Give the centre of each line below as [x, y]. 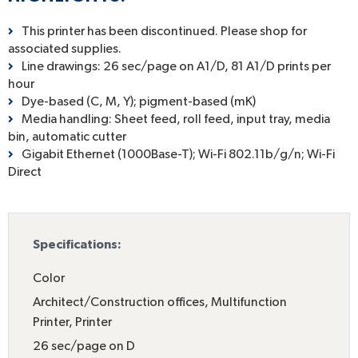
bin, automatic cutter [67, 137]
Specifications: [77, 245]
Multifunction [249, 302]
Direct [25, 172]
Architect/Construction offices [119, 302]
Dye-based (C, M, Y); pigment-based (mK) [139, 102]
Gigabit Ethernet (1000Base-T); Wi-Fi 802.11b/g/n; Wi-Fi [178, 155]
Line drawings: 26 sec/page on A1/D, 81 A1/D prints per [176, 67]
